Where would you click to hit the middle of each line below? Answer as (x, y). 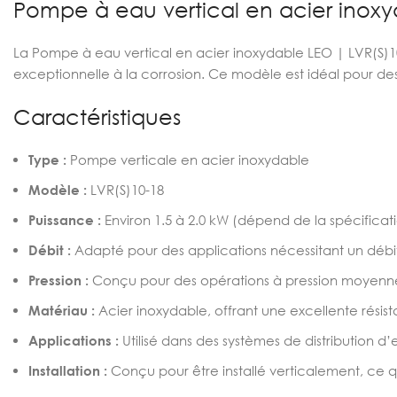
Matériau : (62, 310)
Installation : (68, 370)
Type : (47, 160)
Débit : (50, 250)
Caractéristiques (97, 117)
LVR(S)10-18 (125, 190)
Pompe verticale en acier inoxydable (188, 160)
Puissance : (65, 220)
